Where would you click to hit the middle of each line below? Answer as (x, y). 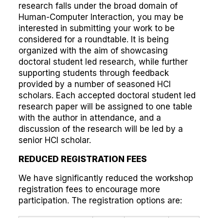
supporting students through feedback (94, 73)
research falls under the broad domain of (98, 6)
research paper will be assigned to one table (105, 107)
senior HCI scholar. (55, 140)
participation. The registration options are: (100, 200)
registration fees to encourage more (89, 189)
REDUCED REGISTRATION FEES (83, 159)
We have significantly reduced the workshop (106, 178)
